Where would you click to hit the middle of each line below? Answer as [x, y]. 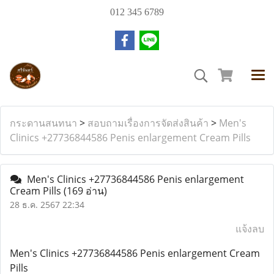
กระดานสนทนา [43, 123]
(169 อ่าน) [85, 191]
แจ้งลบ [250, 229]
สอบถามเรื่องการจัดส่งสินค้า [148, 123]
